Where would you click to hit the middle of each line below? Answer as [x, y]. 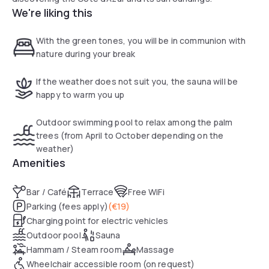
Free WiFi [146, 192]
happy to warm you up [80, 94]
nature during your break [86, 53]
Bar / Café [47, 192]
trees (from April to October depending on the [130, 135]
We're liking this [52, 12]
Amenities [39, 162]
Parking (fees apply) [67, 206]
